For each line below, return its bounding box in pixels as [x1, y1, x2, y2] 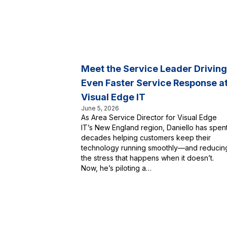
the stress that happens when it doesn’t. [81, 154, 214, 162]
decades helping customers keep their [81, 133, 211, 142]
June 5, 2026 [81, 104, 119, 112]
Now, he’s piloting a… [81, 164, 152, 172]
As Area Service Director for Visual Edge [81, 113, 217, 122]
